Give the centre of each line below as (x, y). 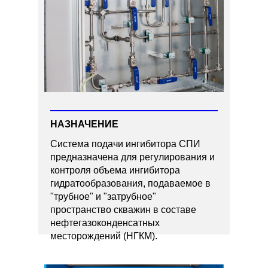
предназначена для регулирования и (133, 157)
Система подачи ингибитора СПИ (125, 144)
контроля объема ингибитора (115, 170)
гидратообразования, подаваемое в (130, 183)
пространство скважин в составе (123, 210)
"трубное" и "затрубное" (103, 197)
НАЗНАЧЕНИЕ (84, 124)
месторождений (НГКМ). (104, 236)
